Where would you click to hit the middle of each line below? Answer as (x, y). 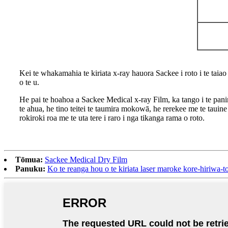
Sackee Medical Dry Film (86, 160)
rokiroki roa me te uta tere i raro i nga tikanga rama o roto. (112, 118)
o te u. (29, 82)
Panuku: (30, 169)
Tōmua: (29, 160)
